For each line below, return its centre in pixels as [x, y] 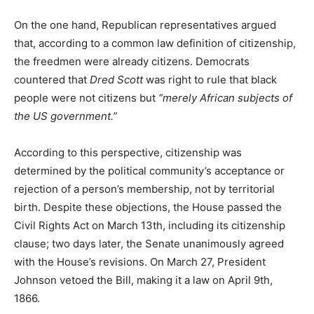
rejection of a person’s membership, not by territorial [144, 189]
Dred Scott [116, 80]
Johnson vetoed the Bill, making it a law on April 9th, [143, 280]
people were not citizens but [86, 98]
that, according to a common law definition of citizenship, [155, 43]
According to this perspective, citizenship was [128, 153]
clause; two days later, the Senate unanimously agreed [149, 244]
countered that [52, 80]
